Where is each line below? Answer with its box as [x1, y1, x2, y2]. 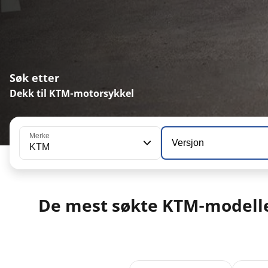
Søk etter [10, 70, 59, 85]
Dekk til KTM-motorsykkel [10, 86, 134, 100]
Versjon [171, 137, 204, 148]
